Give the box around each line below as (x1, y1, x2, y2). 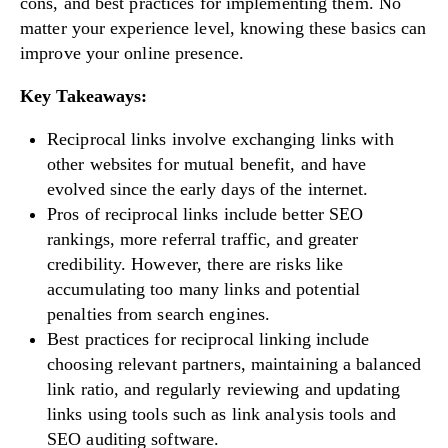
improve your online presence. (20, 43, 244, 64)
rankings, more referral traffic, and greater (47, 229, 359, 250)
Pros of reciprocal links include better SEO (47, 204, 364, 225)
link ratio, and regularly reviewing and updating (47, 379, 400, 400)
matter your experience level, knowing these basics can (20, 18, 427, 39)
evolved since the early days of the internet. (47, 179, 369, 200)
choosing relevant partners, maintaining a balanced (47, 354, 422, 375)
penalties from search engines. (47, 304, 271, 325)
